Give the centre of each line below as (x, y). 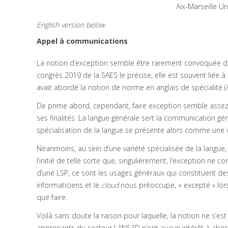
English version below (71, 25)
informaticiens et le (69, 185)
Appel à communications (82, 41)
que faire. (52, 197)
